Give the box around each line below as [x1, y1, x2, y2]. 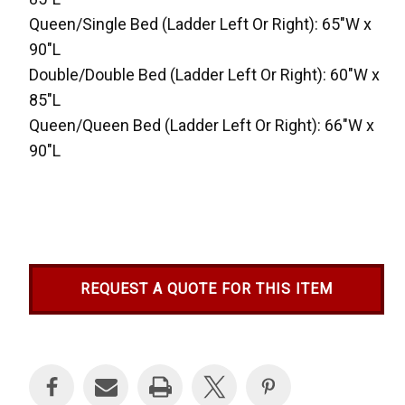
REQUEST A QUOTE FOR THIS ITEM [80, 280, 333, 298]
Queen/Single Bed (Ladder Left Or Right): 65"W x [29, 14, 372, 34]
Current [29, 338, 75, 353]
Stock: [29, 355, 68, 371]
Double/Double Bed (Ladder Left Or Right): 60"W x [29, 65, 381, 85]
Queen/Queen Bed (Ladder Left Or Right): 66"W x [29, 116, 375, 136]
